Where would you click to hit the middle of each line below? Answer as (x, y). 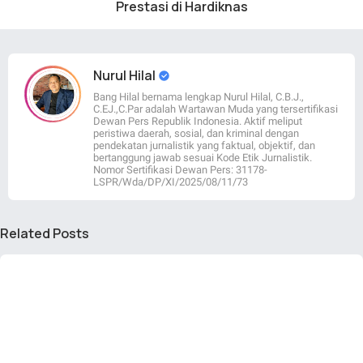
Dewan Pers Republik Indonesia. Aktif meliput (198, 122)
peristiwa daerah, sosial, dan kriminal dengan (196, 134)
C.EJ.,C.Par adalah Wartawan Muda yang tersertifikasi (216, 109)
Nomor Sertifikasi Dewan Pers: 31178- (180, 170)
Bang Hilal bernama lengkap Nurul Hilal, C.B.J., (199, 97)
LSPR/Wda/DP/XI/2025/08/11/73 (171, 182)
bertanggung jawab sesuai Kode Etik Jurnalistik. (203, 158)
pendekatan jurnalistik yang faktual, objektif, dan (204, 146)
